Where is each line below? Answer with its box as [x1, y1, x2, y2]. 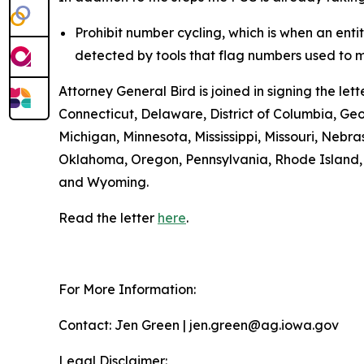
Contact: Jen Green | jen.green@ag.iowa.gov [58, 317, 339, 333]
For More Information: [58, 281, 196, 297]
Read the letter [58, 210, 158, 226]
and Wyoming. [58, 174, 158, 190]
